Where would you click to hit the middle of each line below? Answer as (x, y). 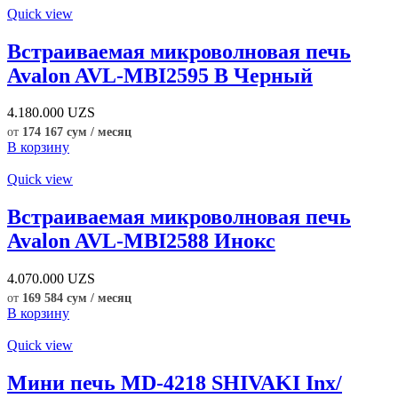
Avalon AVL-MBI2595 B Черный (160, 75)
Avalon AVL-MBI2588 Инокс (141, 241)
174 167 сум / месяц (77, 132)
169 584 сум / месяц (77, 298)
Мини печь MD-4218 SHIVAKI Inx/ (175, 383)
